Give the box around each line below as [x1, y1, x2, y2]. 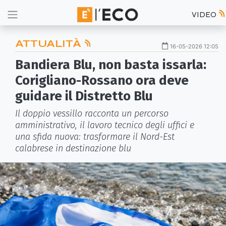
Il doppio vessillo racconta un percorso [15, 108, 168, 119]
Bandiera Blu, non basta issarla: [15, 57, 206, 73]
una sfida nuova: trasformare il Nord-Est [15, 131, 175, 142]
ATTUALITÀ [15, 37, 84, 50]
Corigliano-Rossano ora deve [15, 73, 189, 88]
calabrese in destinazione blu [15, 143, 131, 154]
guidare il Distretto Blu [15, 88, 153, 104]
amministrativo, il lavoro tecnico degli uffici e [15, 120, 194, 131]
